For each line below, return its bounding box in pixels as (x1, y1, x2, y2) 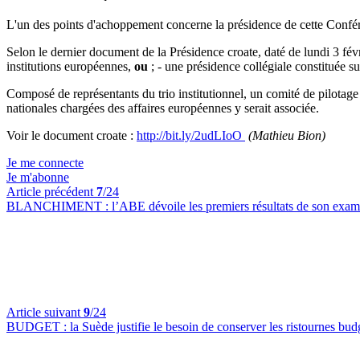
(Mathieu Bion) (248, 129, 325, 143)
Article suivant (6, 305, 84, 320)
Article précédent (6, 185, 96, 199)
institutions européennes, (6, 59, 134, 74)
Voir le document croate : (6, 129, 137, 143)
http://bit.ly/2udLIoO (137, 129, 245, 143)
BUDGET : (6, 320, 70, 334)
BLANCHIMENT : (6, 199, 112, 214)
